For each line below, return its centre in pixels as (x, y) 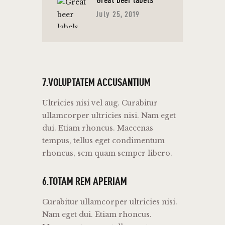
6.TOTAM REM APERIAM (85, 181)
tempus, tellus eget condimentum (103, 141)
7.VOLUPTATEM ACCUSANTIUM (96, 82)
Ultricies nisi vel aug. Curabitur (100, 103)
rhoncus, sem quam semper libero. (107, 153)
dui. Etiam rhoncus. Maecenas (98, 128)
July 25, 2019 (118, 15)
